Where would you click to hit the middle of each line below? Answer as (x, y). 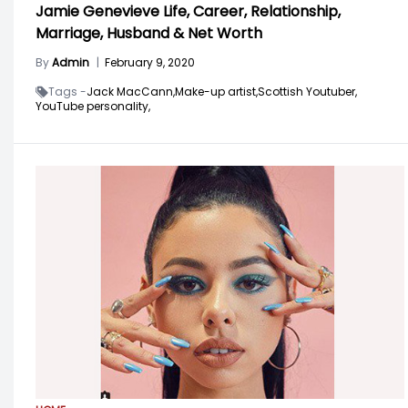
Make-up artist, (216, 91)
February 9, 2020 (150, 62)
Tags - (67, 91)
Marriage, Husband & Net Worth (149, 33)
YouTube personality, (93, 106)
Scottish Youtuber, (307, 91)
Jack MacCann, (131, 91)
